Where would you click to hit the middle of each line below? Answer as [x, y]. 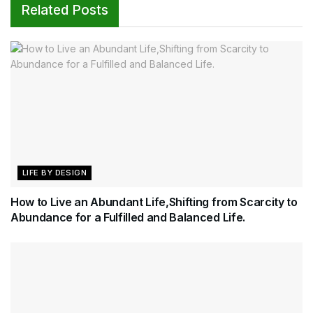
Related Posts [65, 10]
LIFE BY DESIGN [55, 173]
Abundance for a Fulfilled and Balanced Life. [128, 218]
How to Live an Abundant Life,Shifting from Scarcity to [154, 202]
